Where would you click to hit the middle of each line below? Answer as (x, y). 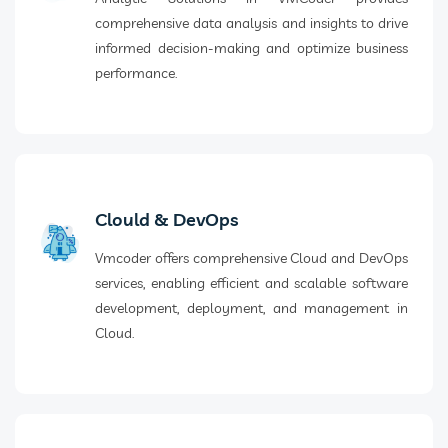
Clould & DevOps (167, 220)
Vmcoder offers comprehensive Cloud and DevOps (251, 258)
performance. (136, 73)
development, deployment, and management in (251, 308)
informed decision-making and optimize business (251, 48)
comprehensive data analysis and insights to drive (251, 23)
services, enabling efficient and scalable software (251, 283)
